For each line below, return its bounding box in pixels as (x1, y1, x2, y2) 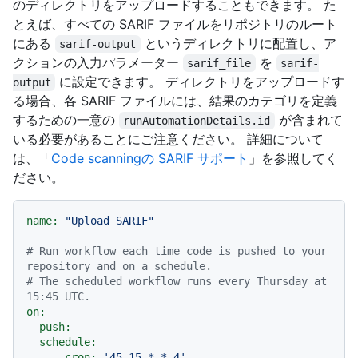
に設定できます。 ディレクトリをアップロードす (55, 74, 345, 90)
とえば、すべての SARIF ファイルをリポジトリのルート (13, 16, 337, 33)
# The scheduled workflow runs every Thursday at (26, 275, 327, 288)
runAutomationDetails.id (123, 114, 271, 128)
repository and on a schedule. (26, 260, 212, 273)
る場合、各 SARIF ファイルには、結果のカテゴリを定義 (13, 93, 337, 109)
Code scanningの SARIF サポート (51, 150, 249, 167)
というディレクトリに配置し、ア (140, 35, 336, 52)
